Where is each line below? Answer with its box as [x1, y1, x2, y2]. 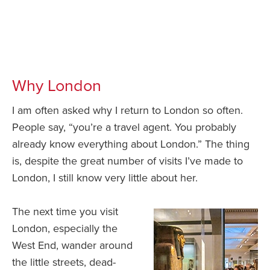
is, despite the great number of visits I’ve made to [12, 154, 243, 168]
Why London [12, 75, 101, 96]
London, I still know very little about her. [12, 171, 198, 184]
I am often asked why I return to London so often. [12, 103, 243, 117]
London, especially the [12, 221, 118, 235]
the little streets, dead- [12, 255, 116, 269]
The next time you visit [12, 204, 118, 218]
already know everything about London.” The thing [12, 137, 250, 151]
